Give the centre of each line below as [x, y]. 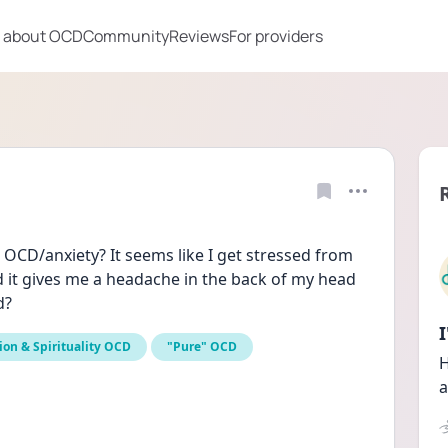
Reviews [199, 36]
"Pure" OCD [202, 346]
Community [126, 36]
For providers [276, 36]
